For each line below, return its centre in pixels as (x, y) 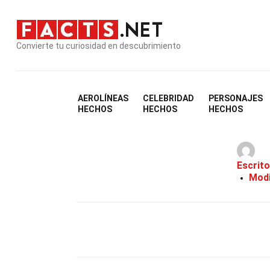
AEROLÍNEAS (103, 98)
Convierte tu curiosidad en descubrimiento (99, 46)
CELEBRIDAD (169, 98)
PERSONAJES (236, 98)
